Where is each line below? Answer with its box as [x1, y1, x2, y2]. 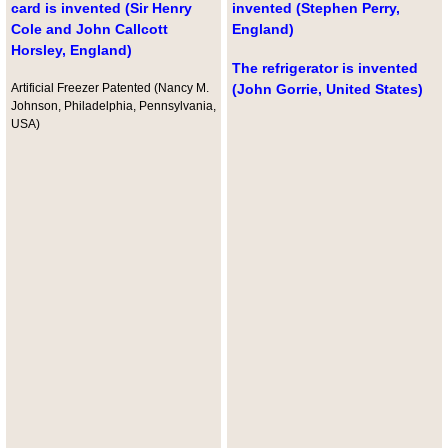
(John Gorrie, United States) [231, 81, 423, 98]
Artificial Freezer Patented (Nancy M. [10, 81, 209, 96]
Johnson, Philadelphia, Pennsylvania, [10, 99, 216, 114]
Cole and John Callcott [10, 21, 168, 38]
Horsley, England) [10, 42, 132, 59]
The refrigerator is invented [231, 60, 418, 77]
